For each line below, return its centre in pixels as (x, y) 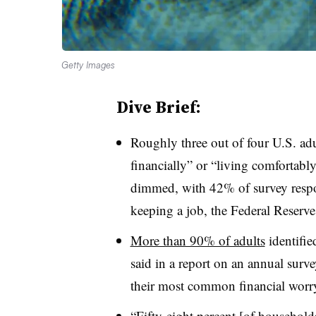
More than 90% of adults (197, 240)
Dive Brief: (158, 107)
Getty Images (88, 65)
